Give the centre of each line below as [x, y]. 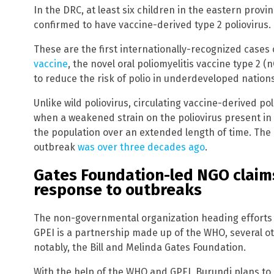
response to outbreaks [118, 190]
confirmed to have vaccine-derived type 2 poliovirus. [152, 25]
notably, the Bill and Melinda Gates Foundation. [140, 247]
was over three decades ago [141, 147]
